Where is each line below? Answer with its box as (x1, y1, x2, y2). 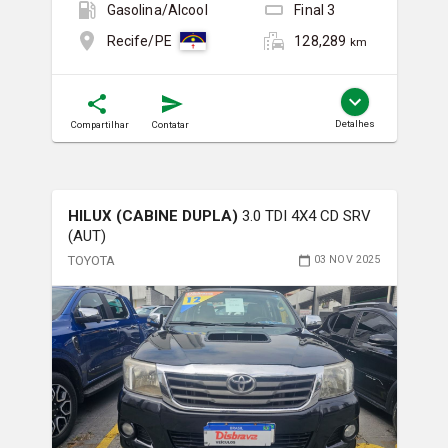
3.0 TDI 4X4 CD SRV (241, 206, 371, 225)
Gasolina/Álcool (106, 2, 208, 19)
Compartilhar (70, 118, 129, 130)
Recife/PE (106, 33, 172, 50)
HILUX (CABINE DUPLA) (67, 206, 242, 225)
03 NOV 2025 (313, 253, 381, 267)
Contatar (151, 118, 189, 130)
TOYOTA (67, 252, 116, 268)
